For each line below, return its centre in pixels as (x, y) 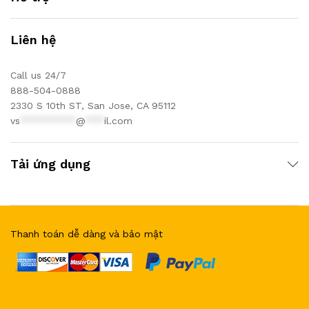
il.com (118, 121)
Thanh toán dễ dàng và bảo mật (87, 234)
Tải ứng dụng (50, 164)
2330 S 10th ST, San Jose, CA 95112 (93, 106)
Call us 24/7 (38, 75)
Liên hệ (33, 40)
